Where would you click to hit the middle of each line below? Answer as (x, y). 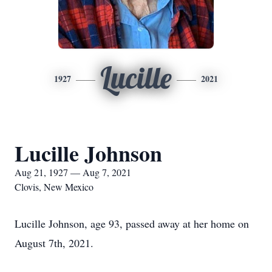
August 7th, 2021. (54, 243)
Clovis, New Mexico (54, 187)
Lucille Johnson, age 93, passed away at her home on (132, 223)
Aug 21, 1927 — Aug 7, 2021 (73, 172)
